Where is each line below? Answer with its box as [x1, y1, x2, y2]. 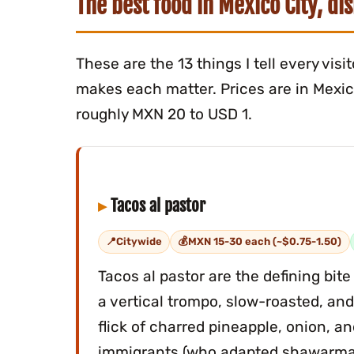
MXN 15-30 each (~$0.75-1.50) [188, 235, 342, 248]
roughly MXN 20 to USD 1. [76, 105, 253, 124]
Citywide [116, 235, 163, 248]
